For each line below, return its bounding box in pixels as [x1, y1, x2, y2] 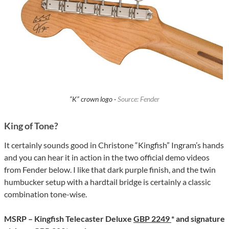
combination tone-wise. [4, 189, 87, 199]
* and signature [171, 214, 225, 224]
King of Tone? [4, 120, 58, 132]
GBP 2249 [133, 214, 171, 224]
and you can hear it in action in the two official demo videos [4, 152, 210, 163]
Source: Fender [118, 95, 159, 104]
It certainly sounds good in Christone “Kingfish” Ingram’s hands [4, 140, 224, 150]
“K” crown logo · [70, 95, 118, 104]
